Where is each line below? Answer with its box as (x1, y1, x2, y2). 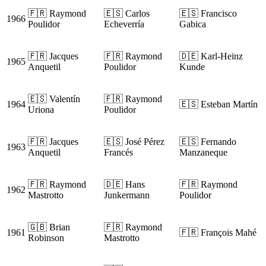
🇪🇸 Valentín (28, 94, 80, 104)
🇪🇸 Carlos (104, 8, 150, 19)
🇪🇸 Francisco (179, 8, 237, 19)
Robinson (28, 233, 64, 243)
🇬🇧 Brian (28, 222, 70, 233)
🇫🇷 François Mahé (179, 227, 256, 238)
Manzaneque (179, 147, 227, 158)
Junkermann (104, 190, 150, 201)
